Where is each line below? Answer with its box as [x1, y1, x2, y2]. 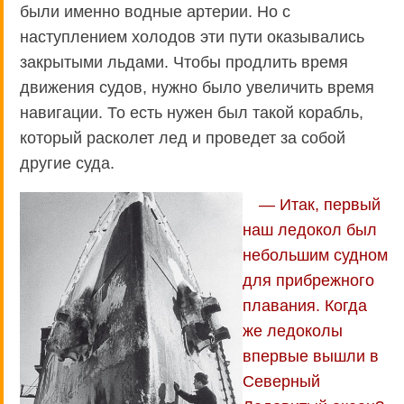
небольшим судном [243, 245, 388, 264]
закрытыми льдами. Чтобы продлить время [20, 52, 348, 71]
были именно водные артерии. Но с [20, 2, 290, 21]
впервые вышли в [243, 346, 379, 365]
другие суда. [20, 153, 115, 172]
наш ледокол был [243, 220, 377, 239]
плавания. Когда [243, 296, 367, 315]
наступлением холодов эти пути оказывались [20, 27, 364, 46]
